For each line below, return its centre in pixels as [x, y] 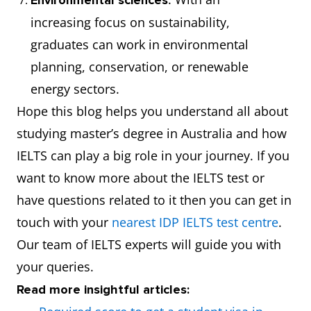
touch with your [64, 222]
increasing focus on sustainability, [130, 22]
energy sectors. [75, 89]
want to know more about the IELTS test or [141, 178]
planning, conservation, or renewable [140, 67]
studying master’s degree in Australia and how [152, 133]
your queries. [55, 267]
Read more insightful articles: [103, 289]
